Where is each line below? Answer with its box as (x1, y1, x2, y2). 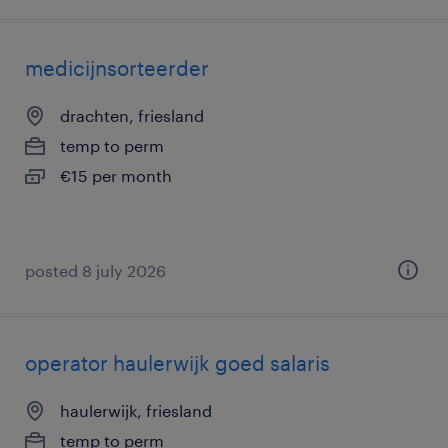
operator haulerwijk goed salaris (25, 351, 330, 375)
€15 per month (60, 166, 172, 185)
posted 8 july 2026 (25, 261, 166, 280)
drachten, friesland (60, 106, 204, 125)
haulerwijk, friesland (60, 401, 212, 420)
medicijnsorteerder (25, 56, 209, 80)
